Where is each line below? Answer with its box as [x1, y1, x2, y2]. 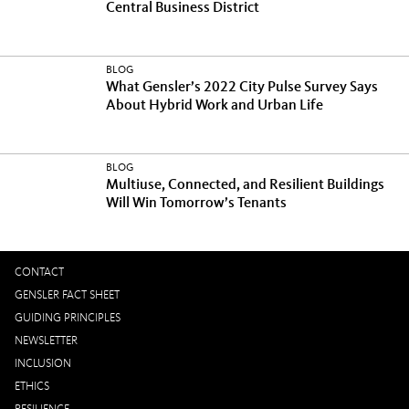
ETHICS [15, 381, 49, 393]
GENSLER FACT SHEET [15, 289, 120, 301]
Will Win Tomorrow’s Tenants [106, 196, 287, 211]
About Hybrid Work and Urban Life [106, 99, 323, 113]
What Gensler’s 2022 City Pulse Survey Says [106, 80, 378, 95]
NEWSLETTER [15, 335, 78, 347]
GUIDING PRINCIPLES [15, 312, 121, 324]
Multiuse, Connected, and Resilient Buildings [106, 178, 384, 193]
